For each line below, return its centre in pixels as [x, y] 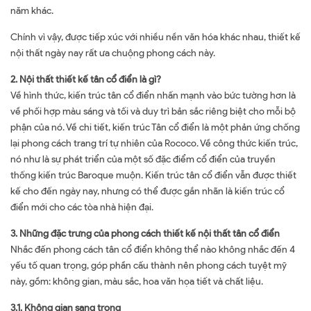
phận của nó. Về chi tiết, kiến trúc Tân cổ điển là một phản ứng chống [155, 127]
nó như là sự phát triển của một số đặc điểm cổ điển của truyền [143, 159]
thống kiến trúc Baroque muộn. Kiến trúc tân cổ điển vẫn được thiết [153, 175]
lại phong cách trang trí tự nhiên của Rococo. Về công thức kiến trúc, [154, 143]
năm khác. [32, 11]
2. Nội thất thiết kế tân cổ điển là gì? [86, 79]
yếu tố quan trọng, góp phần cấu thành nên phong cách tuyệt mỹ [149, 266]
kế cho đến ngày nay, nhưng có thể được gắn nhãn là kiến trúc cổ [148, 191]
